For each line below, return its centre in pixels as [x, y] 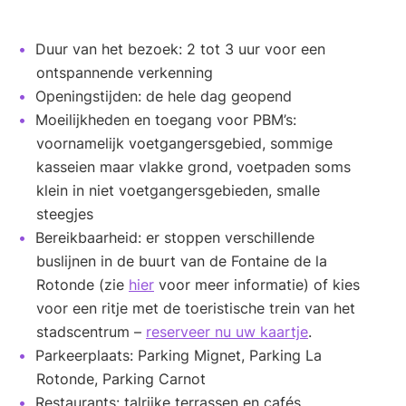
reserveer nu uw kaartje [227, 331]
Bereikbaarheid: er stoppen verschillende [175, 237]
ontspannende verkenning [125, 72]
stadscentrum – [91, 331]
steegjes [65, 213]
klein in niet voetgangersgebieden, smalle [178, 190]
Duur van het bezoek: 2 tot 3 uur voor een [180, 48]
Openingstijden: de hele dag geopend [164, 96]
